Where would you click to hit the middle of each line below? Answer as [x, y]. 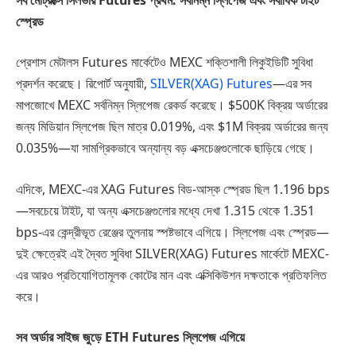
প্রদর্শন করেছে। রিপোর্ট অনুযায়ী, [83, 84]
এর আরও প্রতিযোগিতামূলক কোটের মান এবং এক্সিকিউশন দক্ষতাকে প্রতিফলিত [171, 275]
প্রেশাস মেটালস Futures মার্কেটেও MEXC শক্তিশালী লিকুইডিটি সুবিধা [164, 62]
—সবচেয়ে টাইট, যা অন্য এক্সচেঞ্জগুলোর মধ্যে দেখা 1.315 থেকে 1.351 [165, 210]
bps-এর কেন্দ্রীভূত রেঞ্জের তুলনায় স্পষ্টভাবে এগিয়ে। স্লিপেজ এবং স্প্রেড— [172, 232]
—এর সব [292, 84]
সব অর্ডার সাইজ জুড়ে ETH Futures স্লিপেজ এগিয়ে [130, 337]
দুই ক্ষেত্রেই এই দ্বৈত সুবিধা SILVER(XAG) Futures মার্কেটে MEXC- [172, 253]
